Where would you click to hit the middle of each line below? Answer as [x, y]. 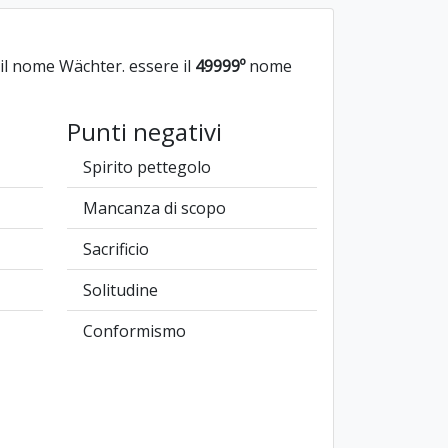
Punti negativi [144, 131]
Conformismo [134, 331]
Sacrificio [115, 249]
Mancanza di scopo [154, 208]
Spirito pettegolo [146, 167]
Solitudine [120, 290]
